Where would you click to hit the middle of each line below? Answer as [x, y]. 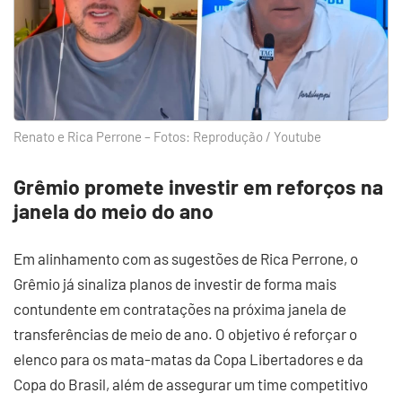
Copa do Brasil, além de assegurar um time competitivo [191, 384]
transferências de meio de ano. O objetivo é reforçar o [185, 334]
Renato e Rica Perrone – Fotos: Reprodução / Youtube [167, 136]
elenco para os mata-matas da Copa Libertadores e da [188, 359]
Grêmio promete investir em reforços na [198, 187]
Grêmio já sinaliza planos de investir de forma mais [175, 284]
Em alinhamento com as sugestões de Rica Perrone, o [186, 258]
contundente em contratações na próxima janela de [180, 309]
